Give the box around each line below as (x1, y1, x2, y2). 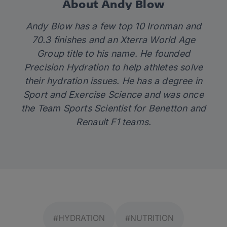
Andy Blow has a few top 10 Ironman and (25, 21, 202, 32)
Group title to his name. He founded (37, 48, 190, 59)
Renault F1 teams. (75, 117, 152, 128)
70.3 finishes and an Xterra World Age (31, 34, 196, 46)
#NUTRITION (125, 213, 174, 223)
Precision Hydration (24, 62, 109, 73)
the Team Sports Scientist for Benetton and (21, 103, 206, 114)
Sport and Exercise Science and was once (23, 89, 204, 100)
